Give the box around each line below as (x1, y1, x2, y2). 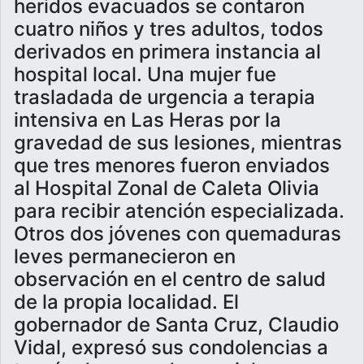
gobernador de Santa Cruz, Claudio (14, 313, 339, 337)
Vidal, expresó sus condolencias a (14, 336, 328, 360)
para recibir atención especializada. (14, 199, 344, 223)
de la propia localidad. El (14, 290, 239, 314)
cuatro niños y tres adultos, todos (14, 17, 323, 41)
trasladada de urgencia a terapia (14, 85, 315, 110)
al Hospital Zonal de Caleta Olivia (14, 176, 319, 201)
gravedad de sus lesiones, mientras (14, 131, 342, 155)
